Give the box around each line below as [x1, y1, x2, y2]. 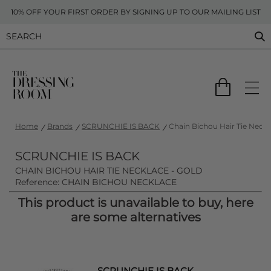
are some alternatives [70, 210, 201, 224]
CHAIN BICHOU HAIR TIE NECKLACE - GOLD [15, 165, 203, 176]
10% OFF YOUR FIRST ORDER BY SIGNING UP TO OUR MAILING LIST [10, 7, 261, 16]
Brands [47, 122, 73, 131]
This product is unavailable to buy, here [18, 195, 253, 210]
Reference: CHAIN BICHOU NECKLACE [15, 177, 177, 188]
